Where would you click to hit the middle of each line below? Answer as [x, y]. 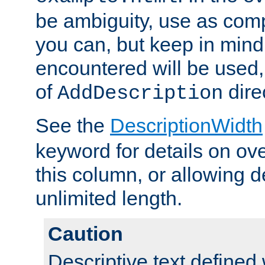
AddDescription [140, 94]
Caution [85, 234]
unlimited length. [109, 198]
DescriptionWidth [186, 126]
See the [73, 126]
